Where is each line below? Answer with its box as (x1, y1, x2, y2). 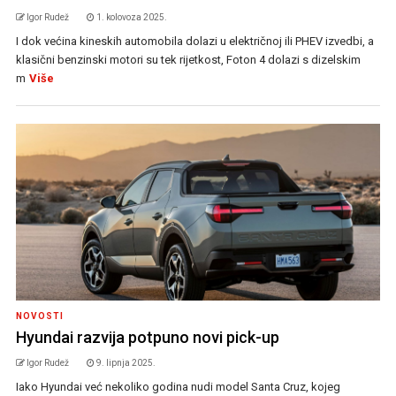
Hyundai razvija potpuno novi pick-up (15, 328, 279, 347)
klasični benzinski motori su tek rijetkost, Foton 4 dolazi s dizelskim (15, 53, 361, 67)
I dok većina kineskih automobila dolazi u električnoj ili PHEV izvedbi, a (15, 34, 374, 49)
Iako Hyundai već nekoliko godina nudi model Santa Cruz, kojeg (15, 380, 340, 394)
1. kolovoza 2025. (95, 12, 167, 23)
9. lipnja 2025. (95, 358, 156, 369)
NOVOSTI (15, 311, 64, 322)
